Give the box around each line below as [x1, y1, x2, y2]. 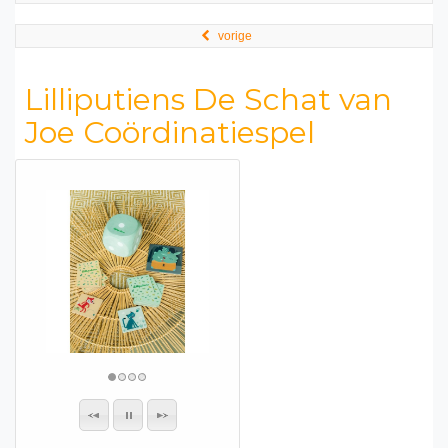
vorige [218, 29, 252, 43]
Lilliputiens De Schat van [25, 81, 392, 118]
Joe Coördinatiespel [25, 114, 315, 151]
